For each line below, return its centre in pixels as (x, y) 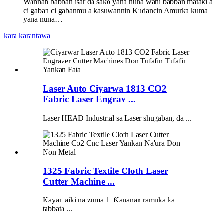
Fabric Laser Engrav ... (89, 99)
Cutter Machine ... (79, 181)
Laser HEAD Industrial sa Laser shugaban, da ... (117, 118)
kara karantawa (27, 36)
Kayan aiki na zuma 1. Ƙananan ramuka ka (109, 200)
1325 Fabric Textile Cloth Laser (105, 170)
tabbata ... (57, 209)
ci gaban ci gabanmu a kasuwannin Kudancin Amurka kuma (116, 11)
